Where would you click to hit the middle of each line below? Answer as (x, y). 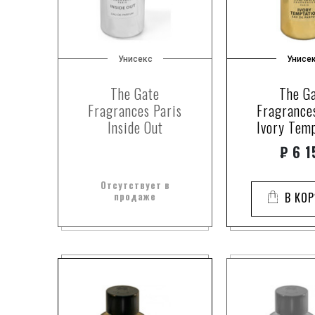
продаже (135, 196)
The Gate (135, 94)
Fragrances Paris (135, 110)
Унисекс (135, 59)
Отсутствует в (135, 185)
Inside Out (135, 127)
